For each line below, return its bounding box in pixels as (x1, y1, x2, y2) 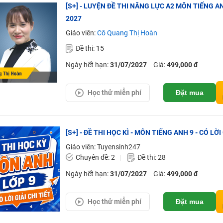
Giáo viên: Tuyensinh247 (65, 143, 140, 151)
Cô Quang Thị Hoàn (97, 29, 157, 37)
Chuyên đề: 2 (75, 153, 115, 161)
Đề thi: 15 (75, 44, 104, 52)
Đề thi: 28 (137, 153, 166, 161)
